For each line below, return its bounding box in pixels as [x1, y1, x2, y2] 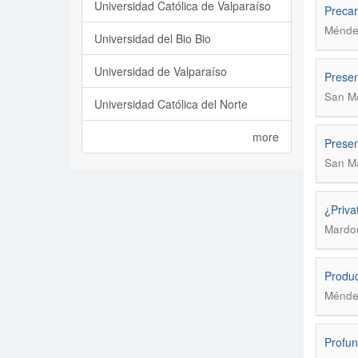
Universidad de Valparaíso [94, 63, 227, 79]
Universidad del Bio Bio [94, 30, 211, 46]
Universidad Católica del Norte [94, 96, 248, 112]
